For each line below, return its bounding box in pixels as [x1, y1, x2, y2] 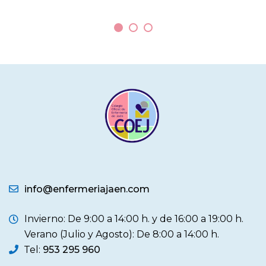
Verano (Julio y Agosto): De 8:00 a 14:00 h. [24, 228, 219, 240]
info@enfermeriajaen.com [24, 183, 150, 195]
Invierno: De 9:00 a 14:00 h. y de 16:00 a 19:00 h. [24, 213, 243, 224]
